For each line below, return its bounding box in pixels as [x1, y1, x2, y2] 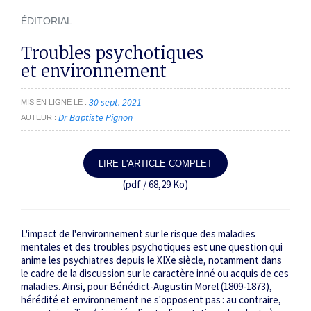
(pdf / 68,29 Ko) [123, 178, 188, 192]
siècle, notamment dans [176, 253, 282, 267]
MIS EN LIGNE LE [21, 97, 83, 106]
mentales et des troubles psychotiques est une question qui [21, 240, 283, 254]
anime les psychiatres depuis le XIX [21, 253, 171, 267]
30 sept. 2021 [89, 95, 142, 108]
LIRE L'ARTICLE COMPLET [99, 158, 212, 169]
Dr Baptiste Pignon [58, 110, 133, 124]
